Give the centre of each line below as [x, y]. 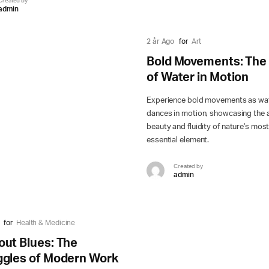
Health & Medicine [46, 223]
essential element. [178, 141]
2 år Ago [161, 42]
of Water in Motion [198, 78]
